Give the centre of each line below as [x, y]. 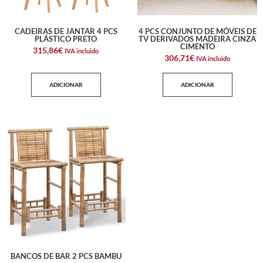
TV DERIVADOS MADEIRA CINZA [197, 38]
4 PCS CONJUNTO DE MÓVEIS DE [197, 31]
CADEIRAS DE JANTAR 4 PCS [66, 31]
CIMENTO [197, 46]
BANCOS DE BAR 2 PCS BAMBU [66, 256]
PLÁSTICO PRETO [66, 38]
